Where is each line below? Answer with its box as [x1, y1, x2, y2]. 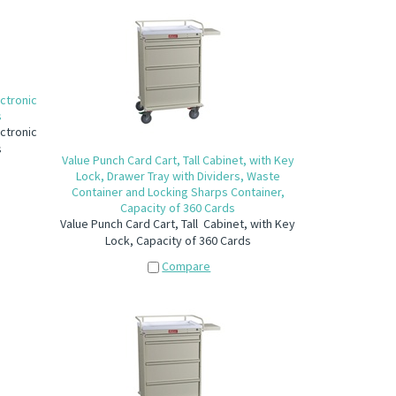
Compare [162, 258, 211, 274]
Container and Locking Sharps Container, [71, 184, 285, 200]
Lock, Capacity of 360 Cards [104, 232, 251, 248]
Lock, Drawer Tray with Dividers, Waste [75, 168, 280, 184]
